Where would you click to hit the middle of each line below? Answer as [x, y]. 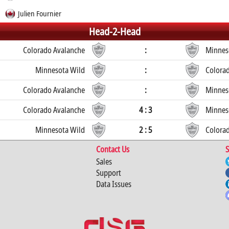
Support [108, 173]
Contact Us [112, 149]
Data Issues [113, 184]
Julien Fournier [39, 13]
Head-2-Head [114, 31]
